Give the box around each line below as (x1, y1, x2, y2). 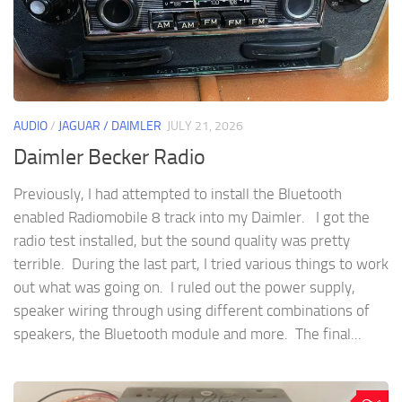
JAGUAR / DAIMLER (58, 118, 162, 135)
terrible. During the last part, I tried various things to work (13, 254, 389, 273)
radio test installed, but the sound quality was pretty (13, 231, 350, 249)
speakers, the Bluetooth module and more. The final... (13, 324, 362, 343)
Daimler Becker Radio (13, 144, 205, 170)
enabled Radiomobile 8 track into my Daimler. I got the (13, 207, 370, 226)
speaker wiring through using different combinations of (13, 301, 370, 319)
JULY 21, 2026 (167, 118, 243, 135)
